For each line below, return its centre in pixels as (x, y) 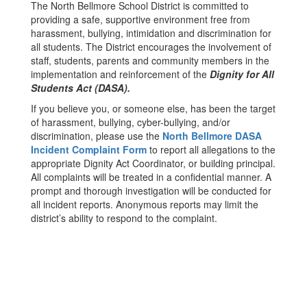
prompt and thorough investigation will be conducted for (151, 191)
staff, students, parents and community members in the (150, 60)
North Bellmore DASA (212, 136)
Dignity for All (242, 74)
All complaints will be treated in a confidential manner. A (151, 177)
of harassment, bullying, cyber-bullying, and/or (131, 122)
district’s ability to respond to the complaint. (124, 218)
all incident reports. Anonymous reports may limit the (145, 204)
